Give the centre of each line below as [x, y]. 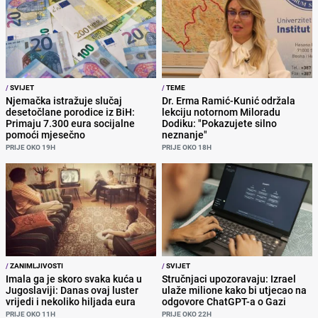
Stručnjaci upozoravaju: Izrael [229, 278]
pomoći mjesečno [45, 135]
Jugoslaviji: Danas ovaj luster [72, 290]
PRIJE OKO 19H [31, 147]
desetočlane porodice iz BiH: [70, 112]
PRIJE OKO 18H [187, 147]
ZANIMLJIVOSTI [36, 265]
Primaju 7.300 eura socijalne [70, 124]
